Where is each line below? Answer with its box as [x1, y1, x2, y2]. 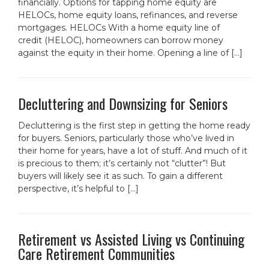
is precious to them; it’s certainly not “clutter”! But [18, 158, 226, 169]
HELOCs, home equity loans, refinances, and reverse [18, 10, 238, 20]
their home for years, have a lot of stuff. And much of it [18, 145, 247, 156]
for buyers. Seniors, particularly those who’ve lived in [18, 133, 234, 144]
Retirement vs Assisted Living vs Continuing [18, 228, 244, 250]
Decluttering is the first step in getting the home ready [18, 120, 250, 131]
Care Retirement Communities [18, 243, 175, 264]
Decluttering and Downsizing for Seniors [18, 92, 228, 114]
